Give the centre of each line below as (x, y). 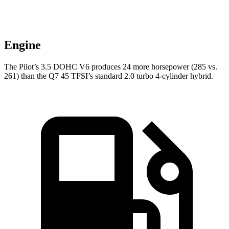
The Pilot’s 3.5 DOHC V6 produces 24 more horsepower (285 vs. (111, 67)
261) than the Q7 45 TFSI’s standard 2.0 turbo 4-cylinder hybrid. (109, 76)
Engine (22, 45)
